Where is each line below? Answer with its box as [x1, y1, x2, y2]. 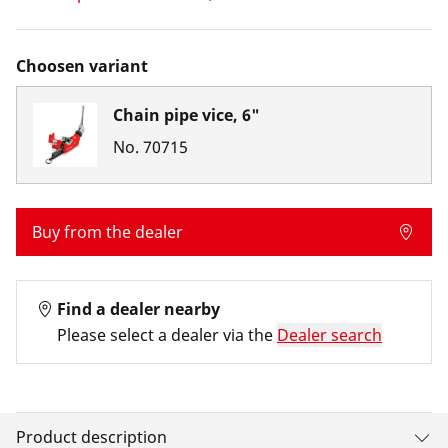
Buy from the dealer [32, 221, 183, 243]
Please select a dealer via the [57, 324, 273, 346]
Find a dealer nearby [57, 298, 220, 320]
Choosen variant [16, 55, 148, 77]
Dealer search [277, 324, 382, 346]
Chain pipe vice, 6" [113, 104, 260, 126]
